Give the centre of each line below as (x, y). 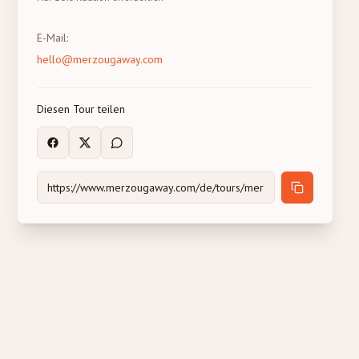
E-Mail (52, 38)
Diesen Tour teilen (81, 109)
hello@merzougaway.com (100, 59)
